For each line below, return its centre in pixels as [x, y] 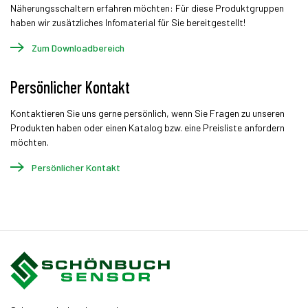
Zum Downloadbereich [78, 48]
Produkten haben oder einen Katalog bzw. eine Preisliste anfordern [147, 128]
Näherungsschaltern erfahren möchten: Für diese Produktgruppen [147, 8]
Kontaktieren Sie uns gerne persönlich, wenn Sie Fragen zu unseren [147, 113]
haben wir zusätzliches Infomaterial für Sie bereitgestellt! [128, 22]
